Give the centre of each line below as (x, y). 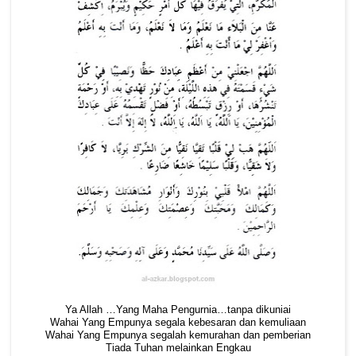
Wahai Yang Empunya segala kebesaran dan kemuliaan (178, 322)
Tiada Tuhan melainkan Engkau (178, 348)
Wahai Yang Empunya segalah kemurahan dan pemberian (178, 335)
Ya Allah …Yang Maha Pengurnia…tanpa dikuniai (178, 310)
